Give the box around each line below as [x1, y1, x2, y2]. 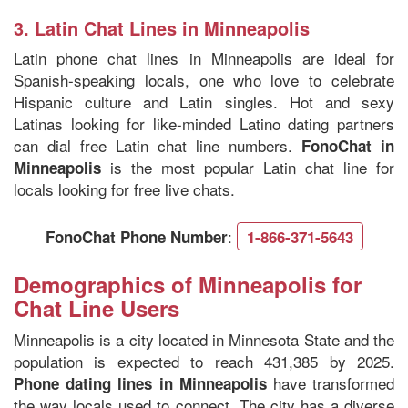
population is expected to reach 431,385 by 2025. [14, 350, 394, 373]
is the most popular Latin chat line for [101, 156, 394, 179]
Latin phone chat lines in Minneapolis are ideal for [14, 46, 394, 70]
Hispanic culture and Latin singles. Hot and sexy [14, 90, 394, 114]
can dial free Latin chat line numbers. [14, 134, 301, 158]
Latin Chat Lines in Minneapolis [35, 15, 310, 42]
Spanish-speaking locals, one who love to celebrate [14, 68, 394, 92]
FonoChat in [301, 135, 394, 158]
